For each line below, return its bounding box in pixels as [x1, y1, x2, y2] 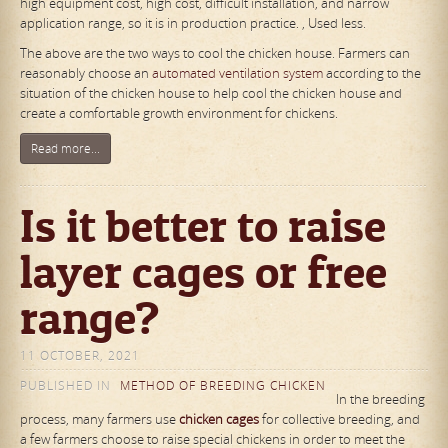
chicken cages [179, 410, 259, 429]
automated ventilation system [152, 64, 326, 83]
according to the [326, 64, 421, 83]
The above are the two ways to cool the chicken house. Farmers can [20, 44, 410, 63]
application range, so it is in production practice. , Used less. [20, 14, 366, 33]
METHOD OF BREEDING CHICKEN [120, 377, 326, 395]
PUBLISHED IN [20, 377, 111, 395]
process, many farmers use [20, 410, 176, 429]
